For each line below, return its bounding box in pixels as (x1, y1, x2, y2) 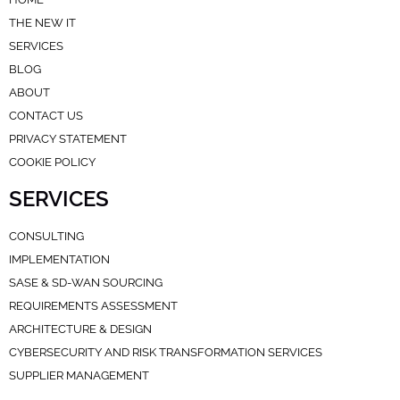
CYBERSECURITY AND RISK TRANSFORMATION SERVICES (9, 345, 322, 359)
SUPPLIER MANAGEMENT (9, 368, 149, 382)
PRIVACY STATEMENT (9, 131, 127, 146)
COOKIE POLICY (9, 154, 96, 169)
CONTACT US (9, 108, 83, 122)
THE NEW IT (9, 15, 76, 29)
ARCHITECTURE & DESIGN (9, 321, 152, 336)
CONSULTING (9, 229, 84, 243)
